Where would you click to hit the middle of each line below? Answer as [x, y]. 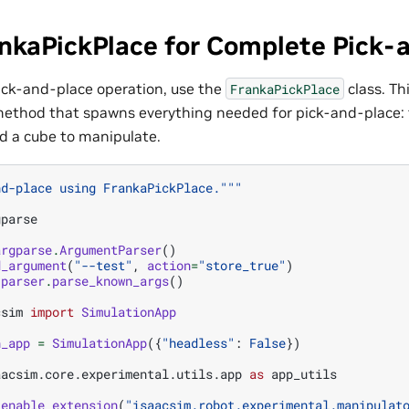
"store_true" [242, 265]
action [169, 265]
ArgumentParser [110, 249]
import [52, 311]
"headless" [198, 342]
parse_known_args [110, 280]
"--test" [103, 265]
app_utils [304, 373]
